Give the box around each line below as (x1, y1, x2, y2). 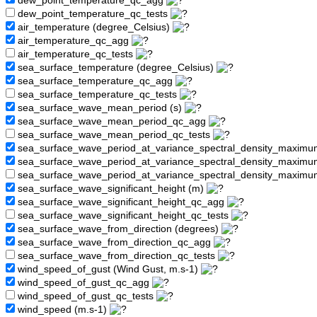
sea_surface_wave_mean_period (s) (15, 103, 185, 114)
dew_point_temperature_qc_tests (15, 8, 171, 20)
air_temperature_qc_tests (15, 49, 136, 60)
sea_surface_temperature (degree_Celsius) (15, 62, 217, 74)
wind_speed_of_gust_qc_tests (15, 291, 156, 302)
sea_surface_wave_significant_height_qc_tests (15, 210, 231, 221)
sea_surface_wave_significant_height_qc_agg (15, 197, 227, 208)
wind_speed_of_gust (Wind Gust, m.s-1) (15, 264, 201, 275)
